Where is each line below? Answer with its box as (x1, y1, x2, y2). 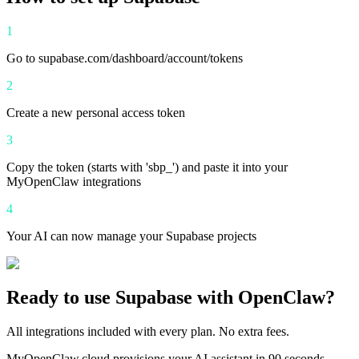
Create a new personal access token (6, 106, 185, 120)
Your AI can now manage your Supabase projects (6, 229, 256, 244)
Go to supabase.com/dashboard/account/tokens (6, 51, 243, 66)
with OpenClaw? (192, 287, 335, 309)
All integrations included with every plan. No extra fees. (6, 325, 289, 339)
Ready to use (6, 287, 115, 309)
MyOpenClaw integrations (6, 175, 141, 189)
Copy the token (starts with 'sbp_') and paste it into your (6, 160, 288, 175)
